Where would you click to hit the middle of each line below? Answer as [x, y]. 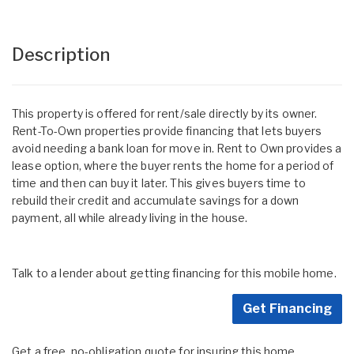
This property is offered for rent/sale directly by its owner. [165, 113]
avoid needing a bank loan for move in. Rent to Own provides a [177, 148]
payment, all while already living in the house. [130, 217]
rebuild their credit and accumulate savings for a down [156, 200]
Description [61, 54]
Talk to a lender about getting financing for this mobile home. [174, 273]
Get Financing [287, 308]
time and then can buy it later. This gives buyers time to [159, 183]
